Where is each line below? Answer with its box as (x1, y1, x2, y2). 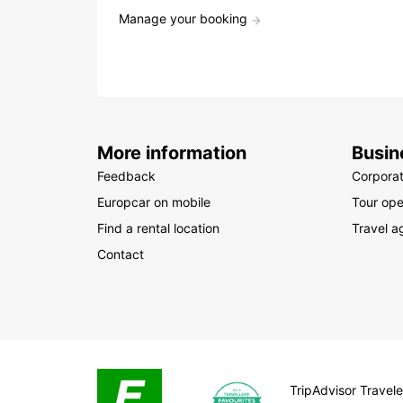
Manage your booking (119, 11, 247, 26)
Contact (97, 246, 144, 262)
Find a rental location (97, 220, 219, 236)
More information (97, 142, 246, 164)
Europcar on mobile (97, 194, 210, 210)
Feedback (97, 168, 156, 184)
